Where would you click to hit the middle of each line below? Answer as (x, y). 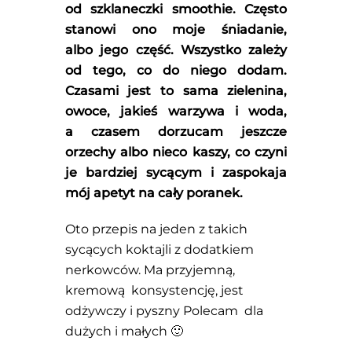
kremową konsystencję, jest (154, 291)
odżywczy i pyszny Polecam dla (164, 311)
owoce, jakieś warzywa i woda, (176, 111)
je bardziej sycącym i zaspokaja (176, 172)
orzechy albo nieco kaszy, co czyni (176, 152)
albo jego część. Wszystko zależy (176, 49)
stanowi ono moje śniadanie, (176, 29)
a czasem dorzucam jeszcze (176, 131)
